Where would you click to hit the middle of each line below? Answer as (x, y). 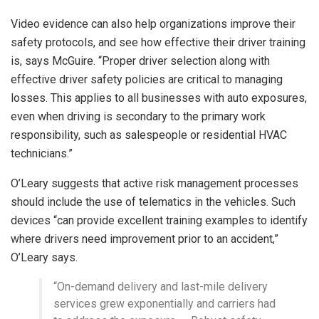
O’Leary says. (44, 258)
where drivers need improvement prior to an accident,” (145, 239)
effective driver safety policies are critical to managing (147, 80)
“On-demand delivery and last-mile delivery (161, 287)
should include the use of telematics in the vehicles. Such (153, 202)
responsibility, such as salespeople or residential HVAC (149, 135)
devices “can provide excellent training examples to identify (159, 221)
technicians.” (42, 154)
